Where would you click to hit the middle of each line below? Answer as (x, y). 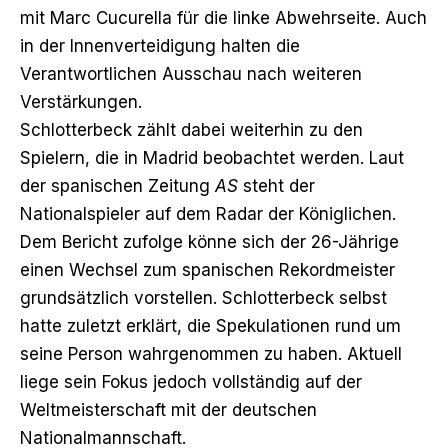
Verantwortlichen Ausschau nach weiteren (191, 73)
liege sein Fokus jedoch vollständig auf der (191, 381)
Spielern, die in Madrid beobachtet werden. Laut (212, 157)
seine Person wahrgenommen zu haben (179, 353)
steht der (276, 185)
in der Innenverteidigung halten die (160, 45)
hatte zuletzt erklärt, (103, 325)
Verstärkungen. (81, 101)
